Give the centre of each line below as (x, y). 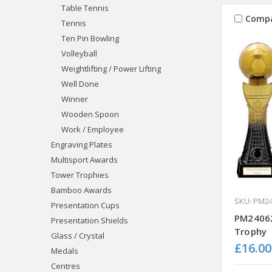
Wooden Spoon (90, 114)
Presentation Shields (90, 220)
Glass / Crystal (78, 235)
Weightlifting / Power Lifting (111, 68)
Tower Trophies (80, 175)
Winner (74, 99)
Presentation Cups (85, 205)
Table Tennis (85, 8)
